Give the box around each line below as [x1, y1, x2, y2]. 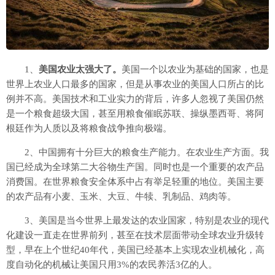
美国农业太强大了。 [39, 64, 122, 75]
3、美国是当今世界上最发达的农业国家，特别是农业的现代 [6, 215, 269, 226]
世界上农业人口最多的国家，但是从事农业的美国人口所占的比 [6, 79, 264, 90]
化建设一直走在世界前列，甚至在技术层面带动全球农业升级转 [6, 230, 264, 241]
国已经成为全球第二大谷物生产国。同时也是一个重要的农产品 [6, 162, 264, 172]
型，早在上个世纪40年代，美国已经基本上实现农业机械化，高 [6, 245, 265, 255]
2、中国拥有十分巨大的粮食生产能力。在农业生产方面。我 [6, 147, 269, 158]
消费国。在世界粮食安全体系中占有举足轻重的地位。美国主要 [6, 177, 264, 187]
